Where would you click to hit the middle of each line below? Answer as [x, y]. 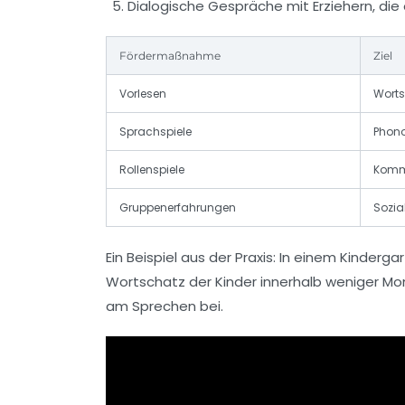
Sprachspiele [155, 131]
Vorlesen [143, 93]
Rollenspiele [152, 169]
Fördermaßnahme [170, 55]
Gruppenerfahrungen [178, 207]
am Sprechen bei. [165, 306]
